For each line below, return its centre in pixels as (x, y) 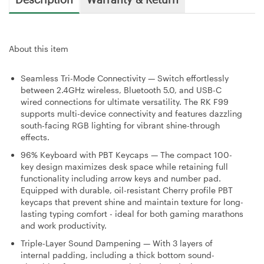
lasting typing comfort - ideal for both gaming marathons (132, 213)
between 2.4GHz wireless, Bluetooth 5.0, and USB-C (121, 90)
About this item (39, 48)
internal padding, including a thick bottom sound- (118, 255)
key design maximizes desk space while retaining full (124, 166)
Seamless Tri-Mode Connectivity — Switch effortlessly (125, 78)
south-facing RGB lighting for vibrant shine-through (120, 125)
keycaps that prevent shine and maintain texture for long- (132, 202)
